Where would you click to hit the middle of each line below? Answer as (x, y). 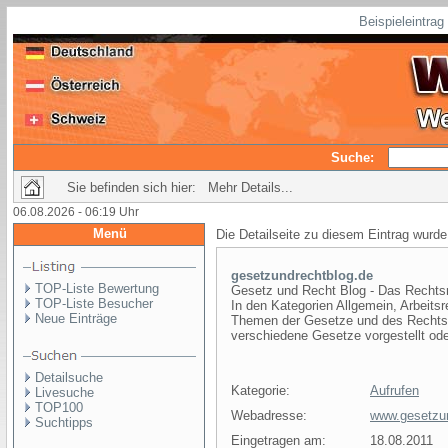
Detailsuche (69, 377)
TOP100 (59, 407)
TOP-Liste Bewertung (97, 288)
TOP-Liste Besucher (94, 303)
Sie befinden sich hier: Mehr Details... (180, 187)
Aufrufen (394, 390)
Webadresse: (269, 415)
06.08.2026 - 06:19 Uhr (76, 212)
